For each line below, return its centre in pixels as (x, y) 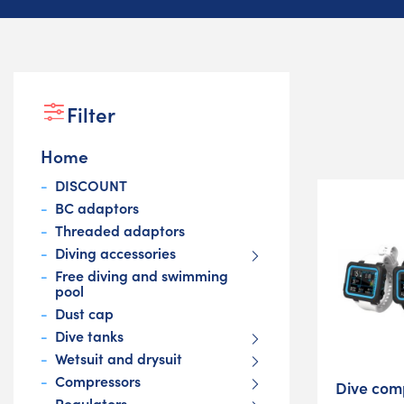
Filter (91, 115)
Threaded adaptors (120, 230)
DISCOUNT (91, 185)
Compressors (98, 381)
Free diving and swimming (142, 275)
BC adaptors (97, 208)
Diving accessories (115, 253)
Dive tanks (89, 336)
